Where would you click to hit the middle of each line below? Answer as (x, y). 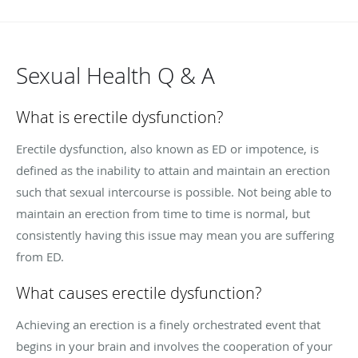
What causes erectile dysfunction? (139, 292)
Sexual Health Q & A (115, 75)
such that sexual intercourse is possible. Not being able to (174, 191)
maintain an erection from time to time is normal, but (163, 213)
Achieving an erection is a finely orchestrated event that (168, 324)
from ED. (40, 256)
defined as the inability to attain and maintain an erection (173, 170)
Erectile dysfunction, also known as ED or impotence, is (167, 148)
